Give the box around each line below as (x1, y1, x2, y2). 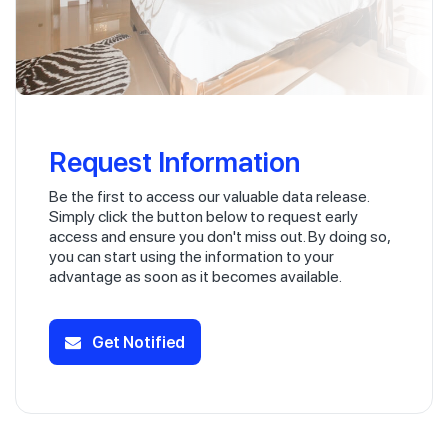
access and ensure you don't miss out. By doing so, (49, 226, 390, 246)
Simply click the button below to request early (49, 206, 358, 226)
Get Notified (89, 330, 185, 352)
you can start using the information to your (49, 246, 334, 266)
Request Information (49, 141, 300, 179)
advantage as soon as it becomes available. (49, 266, 342, 286)
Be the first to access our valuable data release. (49, 186, 369, 206)
